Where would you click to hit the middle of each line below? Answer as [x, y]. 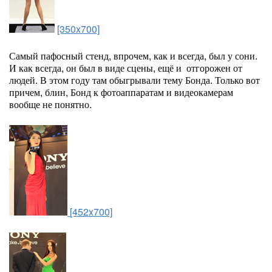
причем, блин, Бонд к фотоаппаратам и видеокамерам [121, 92]
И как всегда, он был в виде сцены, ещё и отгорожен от [126, 68]
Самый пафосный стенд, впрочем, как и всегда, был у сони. [133, 56]
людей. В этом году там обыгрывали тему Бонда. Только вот [134, 80]
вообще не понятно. [50, 104]
